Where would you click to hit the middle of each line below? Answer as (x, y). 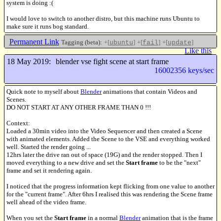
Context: (18, 123)
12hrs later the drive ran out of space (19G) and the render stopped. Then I (104, 155)
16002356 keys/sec (184, 71)
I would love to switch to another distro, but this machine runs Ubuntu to (103, 18)
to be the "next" (179, 163)
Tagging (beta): (81, 42)
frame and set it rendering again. (49, 171)
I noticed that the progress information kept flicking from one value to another (110, 186)
